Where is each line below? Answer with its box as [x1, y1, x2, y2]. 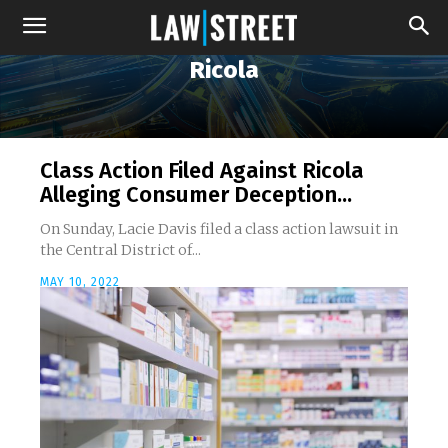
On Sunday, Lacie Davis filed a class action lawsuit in [40, 220, 398, 238]
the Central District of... [40, 241, 201, 259]
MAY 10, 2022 [40, 275, 120, 289]
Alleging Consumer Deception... [40, 181, 352, 208]
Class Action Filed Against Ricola [40, 157, 364, 184]
